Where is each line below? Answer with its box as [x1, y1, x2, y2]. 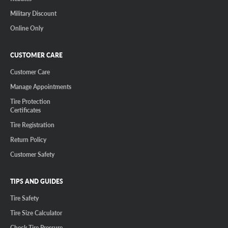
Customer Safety [10, 150, 54, 159]
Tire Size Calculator [10, 209, 62, 217]
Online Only [10, 24, 43, 33]
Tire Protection [10, 97, 50, 106]
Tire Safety [10, 194, 39, 203]
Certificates [10, 106, 41, 115]
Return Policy [10, 135, 46, 144]
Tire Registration [10, 121, 54, 129]
